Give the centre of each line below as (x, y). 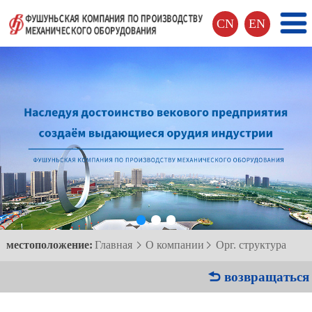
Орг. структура (251, 244)
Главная (113, 244)
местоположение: (49, 244)
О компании (174, 244)
